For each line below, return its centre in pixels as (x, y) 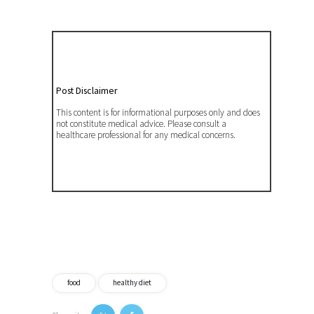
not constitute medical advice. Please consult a (142, 123)
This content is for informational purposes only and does (158, 112)
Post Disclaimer (87, 90)
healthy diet (132, 283)
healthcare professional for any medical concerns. (146, 135)
